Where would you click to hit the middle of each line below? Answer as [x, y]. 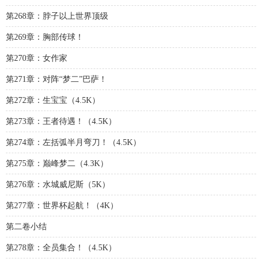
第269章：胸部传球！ [45, 37]
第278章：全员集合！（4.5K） [61, 248]
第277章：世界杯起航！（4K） [62, 206]
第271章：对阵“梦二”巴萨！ [56, 79]
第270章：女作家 [37, 58]
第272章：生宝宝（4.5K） [53, 100]
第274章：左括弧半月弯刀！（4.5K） [73, 142]
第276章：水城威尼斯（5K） [58, 185]
